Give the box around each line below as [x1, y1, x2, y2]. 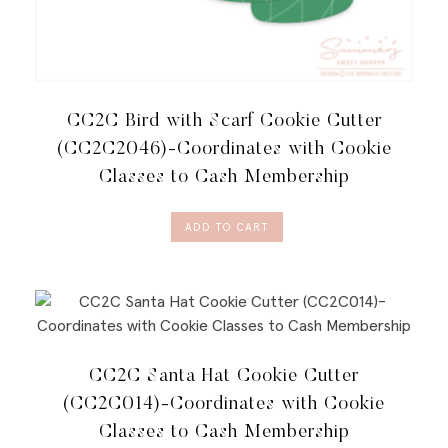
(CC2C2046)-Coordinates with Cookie [56, 139, 392, 159]
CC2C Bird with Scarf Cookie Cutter [66, 111, 382, 131]
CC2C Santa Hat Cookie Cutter [89, 367, 359, 387]
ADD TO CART [184, 222, 269, 234]
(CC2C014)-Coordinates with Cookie [63, 395, 385, 415]
